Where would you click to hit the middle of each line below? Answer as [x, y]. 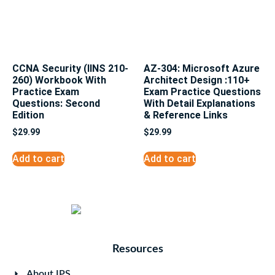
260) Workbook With [59, 80]
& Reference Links [186, 115]
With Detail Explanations [199, 103]
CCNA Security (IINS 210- [70, 68]
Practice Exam [46, 91]
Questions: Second [56, 103]
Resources [137, 250]
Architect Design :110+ [197, 80]
